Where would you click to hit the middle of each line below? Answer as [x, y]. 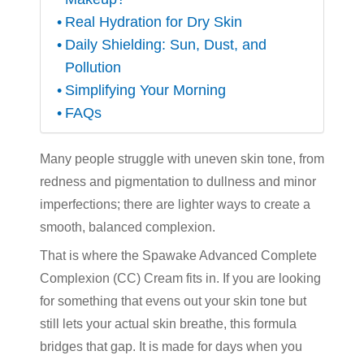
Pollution [93, 67]
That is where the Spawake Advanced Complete [178, 256]
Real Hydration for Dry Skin [153, 22]
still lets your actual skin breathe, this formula [168, 324]
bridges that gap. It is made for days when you [171, 347]
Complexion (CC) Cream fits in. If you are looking [180, 278]
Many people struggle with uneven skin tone [166, 159]
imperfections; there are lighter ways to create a [175, 204]
